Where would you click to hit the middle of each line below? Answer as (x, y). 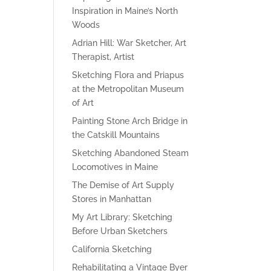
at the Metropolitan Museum (128, 89)
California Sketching (112, 249)
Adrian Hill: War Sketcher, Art (129, 43)
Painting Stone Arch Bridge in (130, 121)
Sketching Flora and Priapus (128, 75)
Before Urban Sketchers (120, 231)
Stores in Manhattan (112, 199)
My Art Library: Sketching (122, 217)
